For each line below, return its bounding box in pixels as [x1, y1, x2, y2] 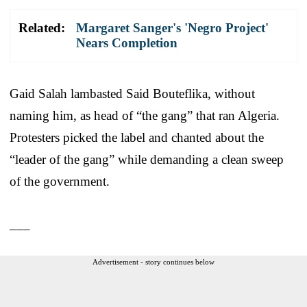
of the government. [10, 173, 110, 188]
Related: [19, 20, 65, 35]
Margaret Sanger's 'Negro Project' [76, 20, 269, 35]
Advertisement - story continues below [93, 257, 214, 266]
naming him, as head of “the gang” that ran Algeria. [10, 108, 280, 123]
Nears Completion [76, 35, 177, 50]
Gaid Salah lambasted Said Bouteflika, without [10, 86, 255, 101]
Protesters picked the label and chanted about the [10, 130, 264, 145]
